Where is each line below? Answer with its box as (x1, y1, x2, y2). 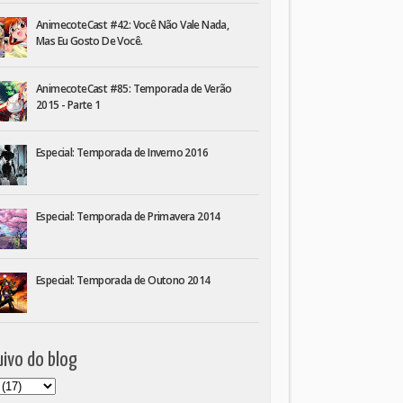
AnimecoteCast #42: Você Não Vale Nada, (36, 17, 229, 32)
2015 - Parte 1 (36, 97, 101, 112)
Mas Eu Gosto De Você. (36, 33, 143, 49)
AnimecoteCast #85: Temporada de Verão (36, 81, 232, 96)
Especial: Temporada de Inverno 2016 (36, 145, 208, 160)
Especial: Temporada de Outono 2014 (36, 273, 210, 288)
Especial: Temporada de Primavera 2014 (36, 209, 220, 224)
